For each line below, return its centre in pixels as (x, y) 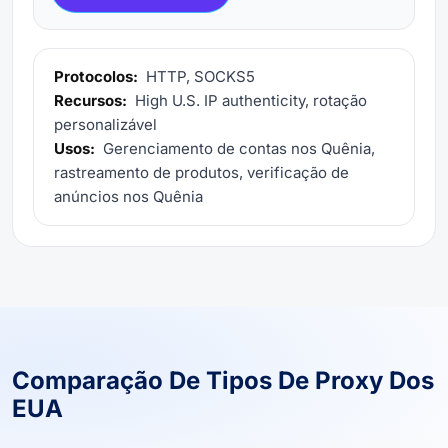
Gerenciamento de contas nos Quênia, (237, 148)
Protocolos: (96, 76)
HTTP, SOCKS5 (198, 76)
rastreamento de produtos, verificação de (201, 172)
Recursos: (90, 100)
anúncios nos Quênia (128, 196)
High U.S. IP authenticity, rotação (249, 100)
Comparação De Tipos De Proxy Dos (223, 380)
